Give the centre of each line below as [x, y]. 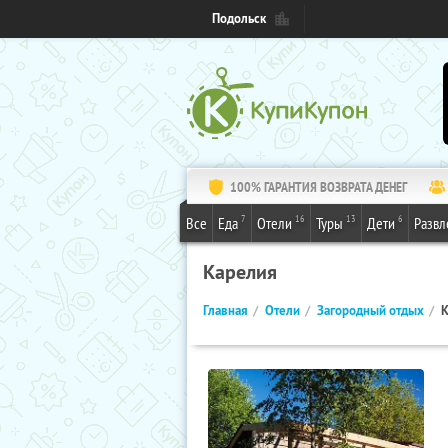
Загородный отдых [370, 310]
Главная [225, 310]
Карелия [240, 272]
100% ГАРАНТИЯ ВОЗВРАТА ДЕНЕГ [318, 187]
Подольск [239, 18]
